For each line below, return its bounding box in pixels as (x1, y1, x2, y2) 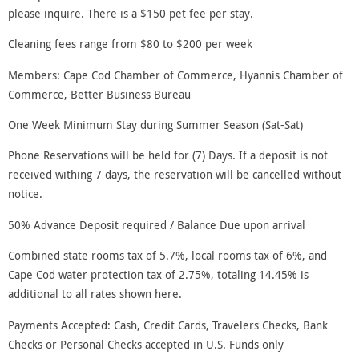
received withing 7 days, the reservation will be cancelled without (8, 167, 341, 183)
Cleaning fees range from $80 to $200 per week (8, 36, 252, 52)
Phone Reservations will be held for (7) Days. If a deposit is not (8, 147, 328, 163)
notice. (8, 186, 42, 202)
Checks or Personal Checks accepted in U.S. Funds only (8, 336, 284, 352)
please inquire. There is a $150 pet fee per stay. (8, 5, 253, 21)
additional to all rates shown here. (8, 286, 182, 302)
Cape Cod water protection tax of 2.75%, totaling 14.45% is (8, 267, 309, 283)
